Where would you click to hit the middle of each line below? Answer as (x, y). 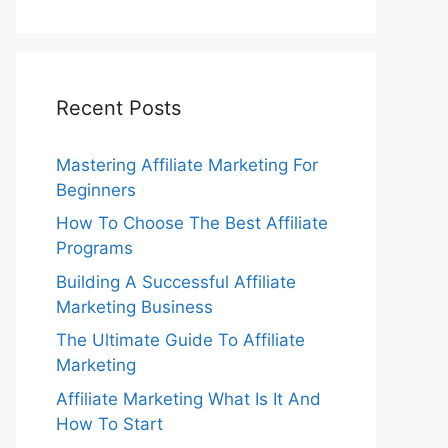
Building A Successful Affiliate (176, 281)
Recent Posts (118, 107)
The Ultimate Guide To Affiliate (180, 340)
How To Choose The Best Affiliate (192, 223)
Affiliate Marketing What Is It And (188, 398)
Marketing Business (134, 306)
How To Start (109, 423)
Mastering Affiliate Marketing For (187, 164)
